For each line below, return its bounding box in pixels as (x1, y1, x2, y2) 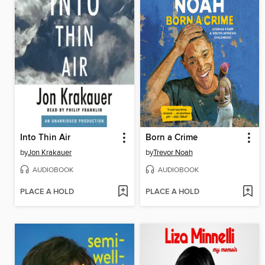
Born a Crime (145, 132, 198, 143)
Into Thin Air (20, 132, 70, 143)
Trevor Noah (153, 147, 193, 157)
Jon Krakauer (28, 147, 72, 157)
